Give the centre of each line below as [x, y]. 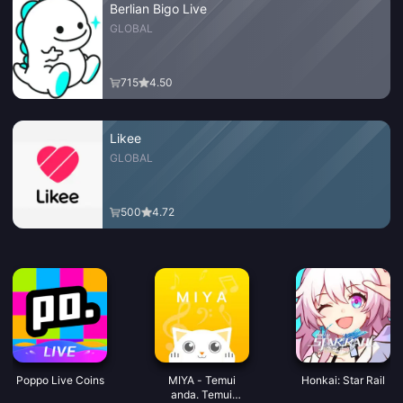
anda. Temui [201, 394]
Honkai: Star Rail [343, 380]
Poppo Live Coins [60, 380]
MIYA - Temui [201, 380]
